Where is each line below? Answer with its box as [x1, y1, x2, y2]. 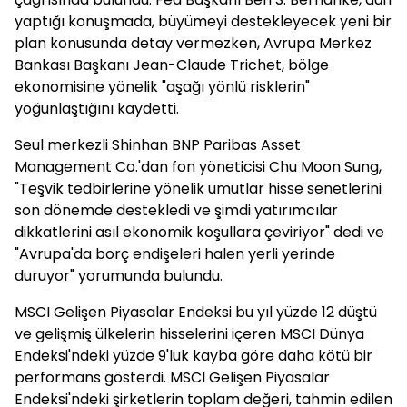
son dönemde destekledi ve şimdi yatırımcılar [15, 200, 338, 221]
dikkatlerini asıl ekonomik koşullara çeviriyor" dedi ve [15, 222, 384, 243]
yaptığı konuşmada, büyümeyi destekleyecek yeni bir [15, 11, 392, 32]
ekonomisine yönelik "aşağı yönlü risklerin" [15, 76, 310, 97]
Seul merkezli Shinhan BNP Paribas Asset [15, 134, 301, 155]
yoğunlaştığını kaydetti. [15, 98, 179, 119]
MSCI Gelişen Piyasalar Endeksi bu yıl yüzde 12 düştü [15, 302, 377, 323]
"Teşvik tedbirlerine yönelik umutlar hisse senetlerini [15, 178, 382, 199]
